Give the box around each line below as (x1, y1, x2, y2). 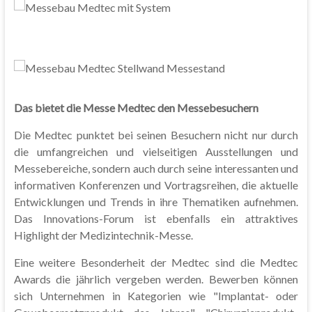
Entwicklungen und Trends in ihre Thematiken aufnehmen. (13, 195, 299, 209)
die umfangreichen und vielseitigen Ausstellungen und (13, 145, 299, 159)
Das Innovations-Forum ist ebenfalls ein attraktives (13, 212, 299, 226)
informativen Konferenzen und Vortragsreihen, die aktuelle (13, 178, 299, 192)
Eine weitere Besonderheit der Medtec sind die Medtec (13, 256, 299, 270)
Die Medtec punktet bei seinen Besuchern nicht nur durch (13, 128, 299, 142)
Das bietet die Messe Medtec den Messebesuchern (13, 101, 258, 115)
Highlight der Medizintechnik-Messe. (13, 228, 193, 242)
